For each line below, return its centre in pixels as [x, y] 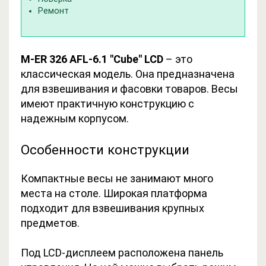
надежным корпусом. [75, 118]
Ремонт [53, 11]
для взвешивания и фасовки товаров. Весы [129, 88]
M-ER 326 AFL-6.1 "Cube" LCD [92, 59]
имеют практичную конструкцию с [107, 103]
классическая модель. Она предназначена [128, 74]
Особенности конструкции [105, 149]
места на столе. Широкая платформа [114, 193]
